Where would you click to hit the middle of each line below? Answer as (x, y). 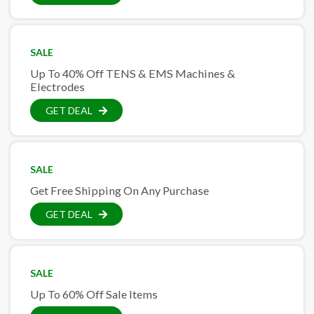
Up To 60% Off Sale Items (94, 294)
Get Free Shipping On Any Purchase (120, 191)
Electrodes (57, 87)
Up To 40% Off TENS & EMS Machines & (133, 74)
